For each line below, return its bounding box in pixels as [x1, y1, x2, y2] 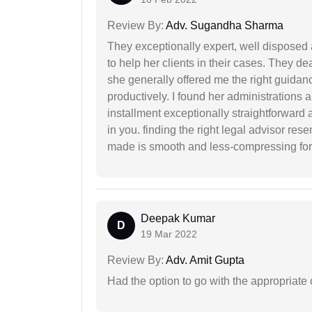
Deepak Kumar [141, 212, 215, 225]
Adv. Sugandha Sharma [164, 19, 283, 32]
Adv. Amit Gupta [164, 254, 244, 267]
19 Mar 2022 [141, 228, 197, 240]
